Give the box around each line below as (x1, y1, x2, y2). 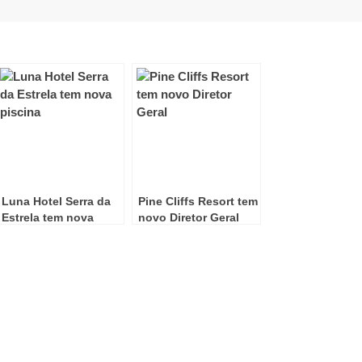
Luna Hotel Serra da (2, 194, 111, 208)
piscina (2, 226, 42, 240)
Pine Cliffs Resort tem (138, 194, 258, 208)
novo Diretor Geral (138, 210, 239, 224)
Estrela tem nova (2, 210, 94, 224)
